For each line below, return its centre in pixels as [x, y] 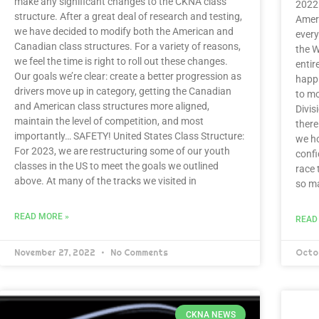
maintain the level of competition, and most [109, 121]
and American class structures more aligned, [112, 106]
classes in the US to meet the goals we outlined [116, 166]
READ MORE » [42, 217]
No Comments [138, 253]
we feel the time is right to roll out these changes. [121, 62]
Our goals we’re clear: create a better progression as [128, 77]
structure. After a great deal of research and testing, [128, 17]
